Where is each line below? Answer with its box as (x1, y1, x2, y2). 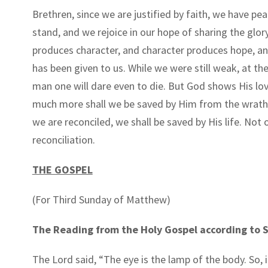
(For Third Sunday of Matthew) (32, 192, 170, 206)
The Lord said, (32, 252, 99, 266)
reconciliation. (32, 132, 95, 147)
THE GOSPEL (32, 162, 93, 176)
